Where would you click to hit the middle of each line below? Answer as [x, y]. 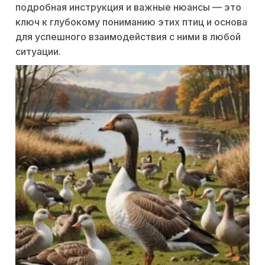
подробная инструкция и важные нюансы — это [128, 7]
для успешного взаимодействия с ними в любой [128, 37]
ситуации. [38, 52]
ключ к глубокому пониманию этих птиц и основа [131, 22]
